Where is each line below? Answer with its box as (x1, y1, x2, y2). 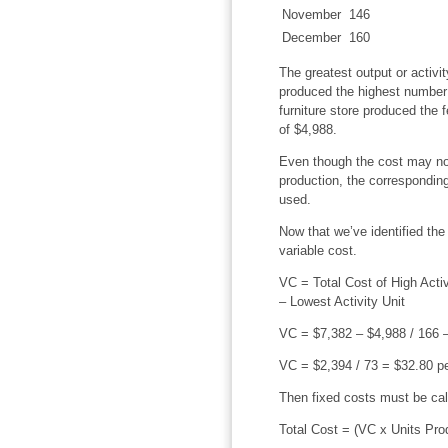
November (281, 6, 341, 22)
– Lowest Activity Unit (278, 293, 405, 309)
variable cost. (278, 242, 357, 258)
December (281, 29, 341, 45)
